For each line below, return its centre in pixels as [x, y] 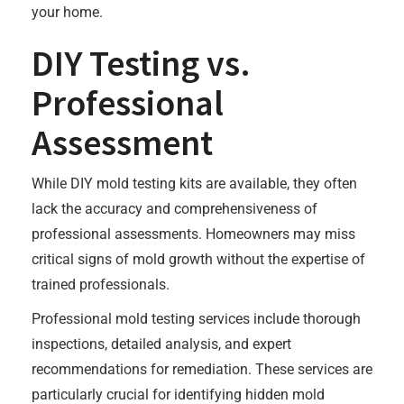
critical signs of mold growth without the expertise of [198, 259]
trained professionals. [101, 285]
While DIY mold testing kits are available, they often [194, 184]
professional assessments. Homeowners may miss [193, 234]
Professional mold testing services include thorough [196, 319]
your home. [67, 12]
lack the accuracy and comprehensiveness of [174, 209]
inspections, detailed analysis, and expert [161, 344]
